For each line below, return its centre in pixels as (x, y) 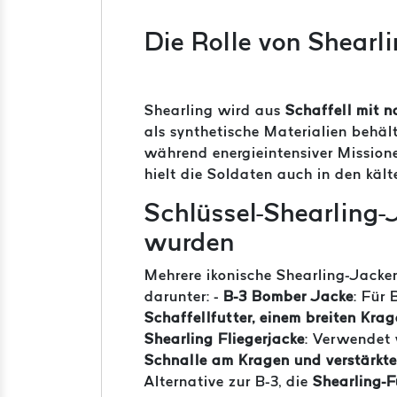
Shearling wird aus (215, 110)
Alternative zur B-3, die (229, 381)
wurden (190, 242)
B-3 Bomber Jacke (288, 296)
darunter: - (184, 296)
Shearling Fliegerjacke (225, 339)
